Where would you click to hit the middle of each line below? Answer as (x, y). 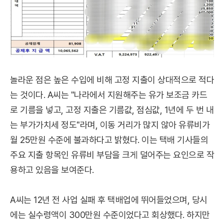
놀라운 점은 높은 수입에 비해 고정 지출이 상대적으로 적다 (112, 80)
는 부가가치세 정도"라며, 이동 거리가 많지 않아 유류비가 (110, 125)
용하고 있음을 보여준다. (52, 170)
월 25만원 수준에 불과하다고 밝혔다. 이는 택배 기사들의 (109, 140)
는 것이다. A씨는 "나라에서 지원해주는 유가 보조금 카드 (108, 95)
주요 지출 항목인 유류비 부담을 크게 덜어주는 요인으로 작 (112, 155)
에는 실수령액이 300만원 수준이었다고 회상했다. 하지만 (110, 215)
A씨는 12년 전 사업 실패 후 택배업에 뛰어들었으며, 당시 (109, 200)
